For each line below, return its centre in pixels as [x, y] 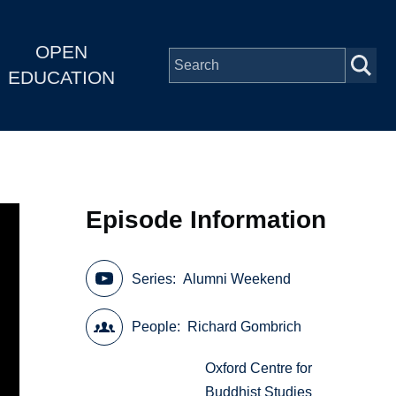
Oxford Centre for [259, 369]
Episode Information [206, 219]
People [155, 327]
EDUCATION [61, 78]
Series [152, 278]
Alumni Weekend [237, 278]
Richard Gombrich [245, 327]
